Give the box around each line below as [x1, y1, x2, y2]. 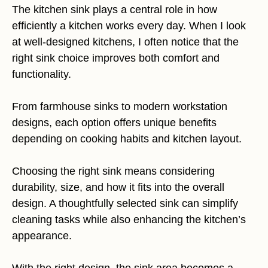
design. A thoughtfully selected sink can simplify [12, 197, 238, 209]
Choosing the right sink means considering [12, 165, 215, 177]
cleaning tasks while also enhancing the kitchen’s [12, 213, 246, 226]
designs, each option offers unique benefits [12, 116, 217, 129]
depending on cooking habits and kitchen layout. [12, 132, 242, 145]
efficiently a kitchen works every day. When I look [12, 19, 246, 32]
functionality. [12, 68, 71, 80]
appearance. [12, 229, 72, 242]
